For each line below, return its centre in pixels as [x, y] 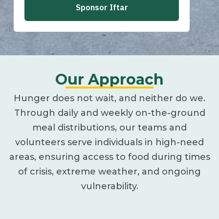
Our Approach [109, 79]
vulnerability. [109, 186]
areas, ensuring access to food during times [109, 157]
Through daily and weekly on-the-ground [109, 113]
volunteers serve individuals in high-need [109, 142]
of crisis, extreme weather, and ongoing [109, 171]
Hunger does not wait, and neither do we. [109, 98]
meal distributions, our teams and [109, 127]
